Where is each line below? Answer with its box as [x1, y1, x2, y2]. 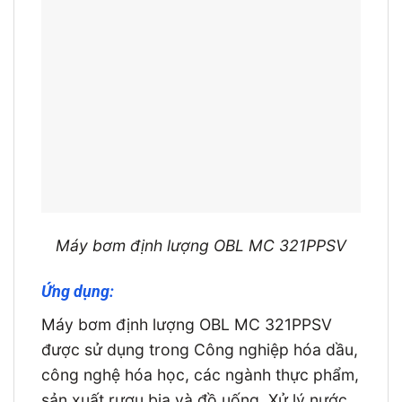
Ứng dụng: [41, 283, 114, 301]
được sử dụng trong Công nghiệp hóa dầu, [41, 340, 358, 360]
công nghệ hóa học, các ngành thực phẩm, [41, 365, 359, 385]
